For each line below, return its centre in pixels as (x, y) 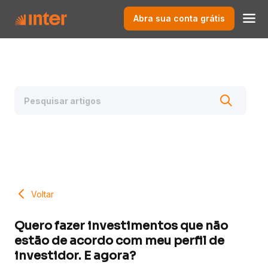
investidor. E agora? (75, 256)
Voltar (42, 194)
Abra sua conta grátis (179, 18)
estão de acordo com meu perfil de (119, 241)
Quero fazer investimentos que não (121, 226)
